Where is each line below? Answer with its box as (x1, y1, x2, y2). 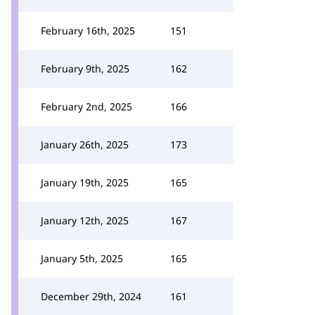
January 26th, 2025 (41, 138, 129, 151)
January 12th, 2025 (41, 214, 129, 227)
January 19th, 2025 (41, 176, 129, 189)
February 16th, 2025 (41, 24, 135, 37)
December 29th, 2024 (41, 290, 141, 303)
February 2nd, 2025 (41, 100, 132, 113)
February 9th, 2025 (41, 62, 129, 75)
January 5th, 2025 (41, 252, 123, 265)
